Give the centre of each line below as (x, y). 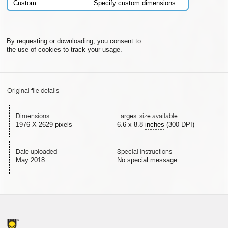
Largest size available (147, 116)
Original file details (33, 91)
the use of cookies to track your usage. (64, 50)
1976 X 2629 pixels (44, 125)
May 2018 (31, 160)
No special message (147, 160)
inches (154, 125)
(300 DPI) (179, 125)
